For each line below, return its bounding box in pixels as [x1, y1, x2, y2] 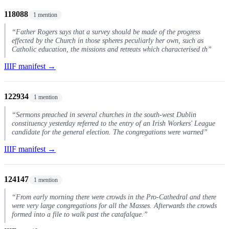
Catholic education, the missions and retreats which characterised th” [12, 45, 212, 54]
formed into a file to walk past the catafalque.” [12, 210, 148, 219]
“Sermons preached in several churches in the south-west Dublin [12, 110, 196, 119]
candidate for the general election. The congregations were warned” [12, 127, 208, 136]
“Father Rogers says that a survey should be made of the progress [12, 28, 200, 36]
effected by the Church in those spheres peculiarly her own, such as [12, 36, 203, 45]
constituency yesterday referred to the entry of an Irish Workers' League [12, 119, 215, 127]
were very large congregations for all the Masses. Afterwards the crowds [12, 201, 217, 210]
